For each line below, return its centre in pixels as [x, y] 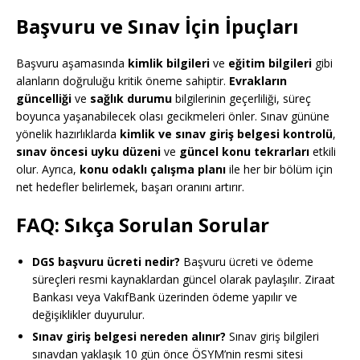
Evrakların [258, 81]
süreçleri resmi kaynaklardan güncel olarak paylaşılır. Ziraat [184, 280]
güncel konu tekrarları [244, 152]
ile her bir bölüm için [279, 170]
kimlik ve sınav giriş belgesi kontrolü [226, 134]
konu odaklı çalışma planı [153, 170]
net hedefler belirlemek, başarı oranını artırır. [130, 187]
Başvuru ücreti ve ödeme [247, 262]
